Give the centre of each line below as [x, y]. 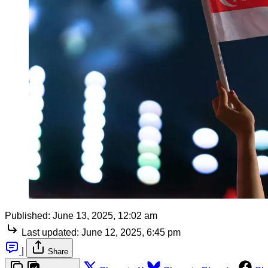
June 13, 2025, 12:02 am [105, 215]
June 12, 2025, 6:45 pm [131, 232]
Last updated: [50, 232]
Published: [28, 215]
